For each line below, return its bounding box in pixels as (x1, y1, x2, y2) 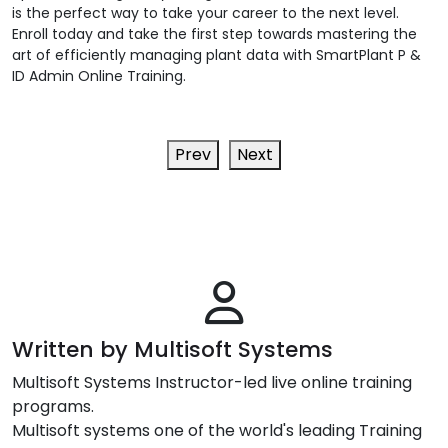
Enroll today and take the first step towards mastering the (12, 23, 417, 44)
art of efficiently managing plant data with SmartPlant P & (12, 44, 421, 65)
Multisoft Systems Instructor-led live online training (12, 370, 412, 394)
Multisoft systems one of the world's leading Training (12, 418, 422, 442)
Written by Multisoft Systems (12, 333, 333, 365)
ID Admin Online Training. (12, 65, 186, 86)
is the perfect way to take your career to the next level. (12, 2, 399, 23)
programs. (12, 394, 94, 418)
